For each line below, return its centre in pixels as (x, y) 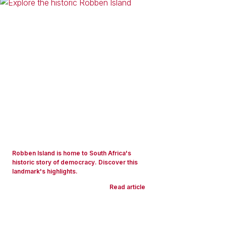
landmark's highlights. (45, 171)
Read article (127, 187)
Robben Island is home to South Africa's (72, 153)
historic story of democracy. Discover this (75, 162)
